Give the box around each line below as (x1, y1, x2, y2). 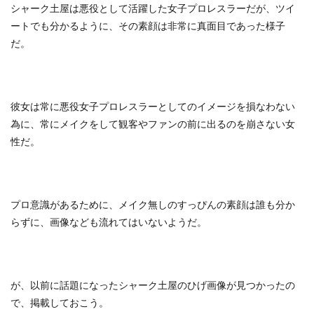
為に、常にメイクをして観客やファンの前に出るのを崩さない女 (11, 118, 295, 130)
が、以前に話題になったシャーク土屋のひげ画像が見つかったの (11, 279, 295, 291)
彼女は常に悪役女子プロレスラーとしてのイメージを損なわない (11, 100, 295, 112)
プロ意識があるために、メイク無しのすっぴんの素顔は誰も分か (11, 198, 295, 210)
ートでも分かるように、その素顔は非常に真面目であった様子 (11, 20, 285, 32)
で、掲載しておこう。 (11, 296, 109, 308)
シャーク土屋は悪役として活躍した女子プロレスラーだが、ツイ (11, 2, 295, 14)
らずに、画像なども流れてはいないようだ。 (11, 216, 207, 228)
